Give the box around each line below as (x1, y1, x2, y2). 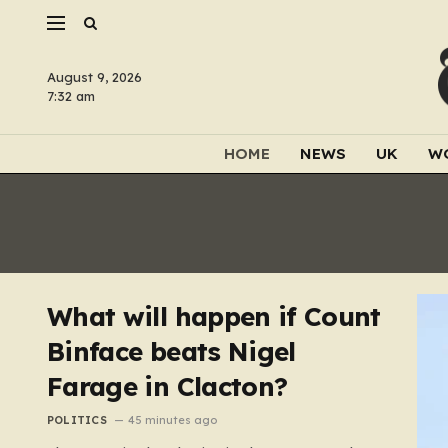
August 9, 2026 (47, 69, 142, 85)
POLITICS (47, 413, 107, 427)
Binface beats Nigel (47, 335, 296, 368)
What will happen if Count (47, 300, 381, 333)
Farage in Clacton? (47, 370, 288, 403)
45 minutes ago (127, 413, 217, 427)
